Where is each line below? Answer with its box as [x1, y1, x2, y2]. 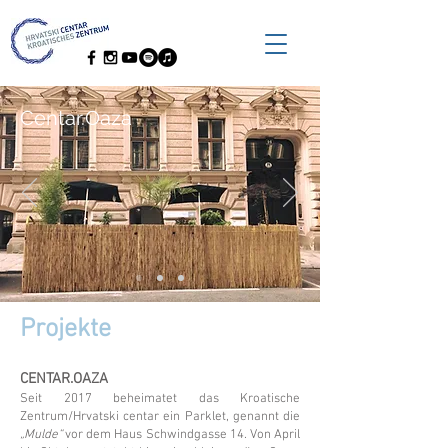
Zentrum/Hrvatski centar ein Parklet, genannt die [20, 409, 300, 425]
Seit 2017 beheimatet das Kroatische [20, 391, 300, 407]
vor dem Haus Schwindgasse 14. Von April [62, 427, 300, 443]
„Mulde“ [20, 427, 62, 443]
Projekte [20, 314, 111, 345]
